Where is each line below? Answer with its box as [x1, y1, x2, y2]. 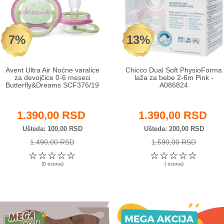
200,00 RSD [166, 124, 204, 132]
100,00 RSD [45, 124, 82, 132]
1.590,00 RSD [151, 137, 196, 146]
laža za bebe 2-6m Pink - [134, 73, 213, 81]
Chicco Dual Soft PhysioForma [125, 65, 222, 74]
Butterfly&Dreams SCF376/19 [5, 80, 99, 89]
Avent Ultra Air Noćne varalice [5, 65, 99, 74]
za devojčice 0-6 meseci [14, 73, 90, 81]
